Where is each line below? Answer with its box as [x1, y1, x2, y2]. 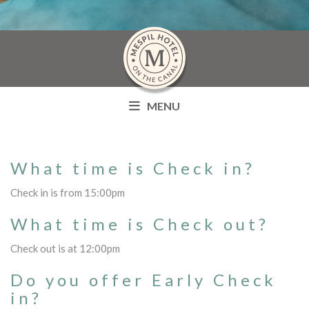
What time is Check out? [10, 213, 269, 234]
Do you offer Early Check [10, 269, 277, 290]
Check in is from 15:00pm [10, 186, 125, 199]
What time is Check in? [10, 157, 255, 178]
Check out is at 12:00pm [10, 241, 120, 255]
